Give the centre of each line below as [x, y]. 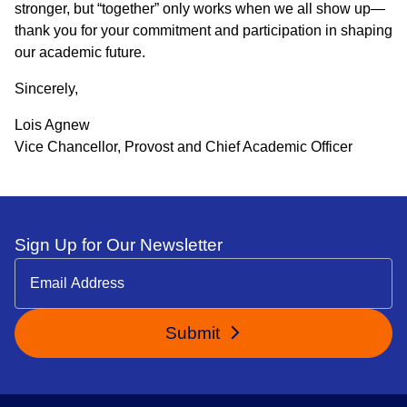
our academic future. [80, 52]
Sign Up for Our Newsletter [119, 245]
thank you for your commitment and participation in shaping [203, 30]
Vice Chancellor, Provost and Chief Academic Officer [184, 147]
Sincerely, [46, 89]
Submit [194, 333]
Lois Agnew [52, 125]
